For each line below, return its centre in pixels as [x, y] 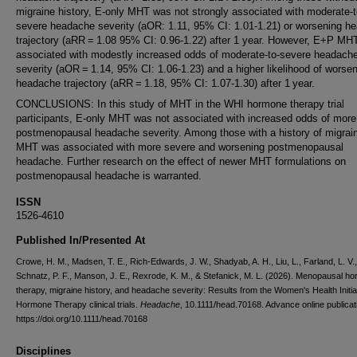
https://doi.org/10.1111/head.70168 [82, 319]
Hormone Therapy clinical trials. [78, 304]
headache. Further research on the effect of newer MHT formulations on [181, 161]
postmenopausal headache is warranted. [109, 176]
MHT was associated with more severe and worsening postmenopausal [180, 147]
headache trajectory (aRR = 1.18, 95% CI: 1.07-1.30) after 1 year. [165, 83]
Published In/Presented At [80, 240]
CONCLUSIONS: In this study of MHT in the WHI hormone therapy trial [180, 104]
